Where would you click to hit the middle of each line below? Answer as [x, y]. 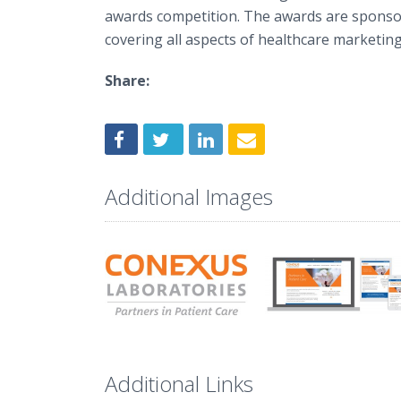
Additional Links [179, 383]
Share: [127, 81]
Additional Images [189, 196]
